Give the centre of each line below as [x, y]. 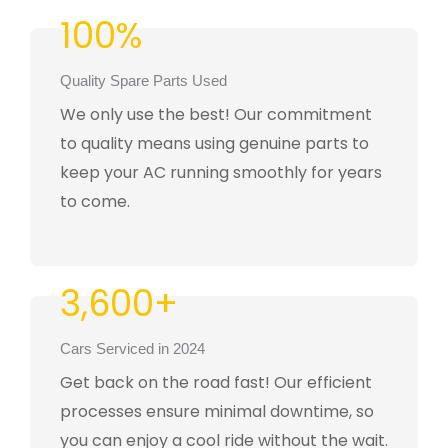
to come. [95, 202]
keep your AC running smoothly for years [221, 173]
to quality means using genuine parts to [214, 144]
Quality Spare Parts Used [143, 81]
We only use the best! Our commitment [216, 115]
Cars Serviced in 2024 [132, 349]
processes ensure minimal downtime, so [217, 412]
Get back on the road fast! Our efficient [216, 383]
